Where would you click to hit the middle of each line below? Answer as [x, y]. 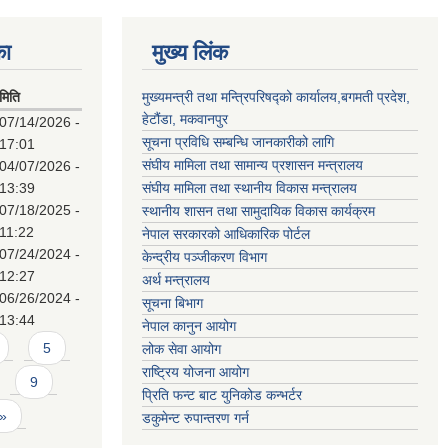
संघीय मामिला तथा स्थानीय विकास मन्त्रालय [249, 188]
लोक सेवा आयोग [181, 349]
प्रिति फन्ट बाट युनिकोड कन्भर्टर [222, 395]
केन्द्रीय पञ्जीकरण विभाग [204, 257]
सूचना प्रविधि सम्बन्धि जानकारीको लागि [238, 142]
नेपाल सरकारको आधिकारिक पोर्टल [226, 234]
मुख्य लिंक [190, 52]
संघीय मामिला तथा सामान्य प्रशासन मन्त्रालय [252, 165]
